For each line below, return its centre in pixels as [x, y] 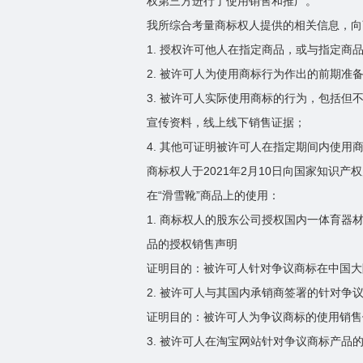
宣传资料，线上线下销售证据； [226, 122]
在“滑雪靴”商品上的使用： [214, 195]
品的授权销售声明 [192, 244]
